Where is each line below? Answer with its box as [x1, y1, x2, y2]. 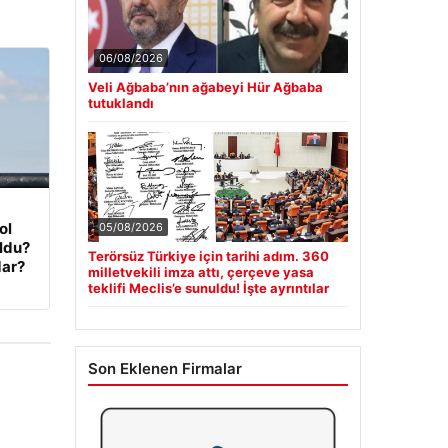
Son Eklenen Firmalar [87, 359, 242, 379]
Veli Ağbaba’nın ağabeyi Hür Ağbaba [87, 79, 323, 96]
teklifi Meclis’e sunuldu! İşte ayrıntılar [87, 280, 329, 297]
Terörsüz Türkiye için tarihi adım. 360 [87, 248, 329, 265]
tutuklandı [87, 95, 154, 112]
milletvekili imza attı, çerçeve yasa [87, 264, 314, 281]
